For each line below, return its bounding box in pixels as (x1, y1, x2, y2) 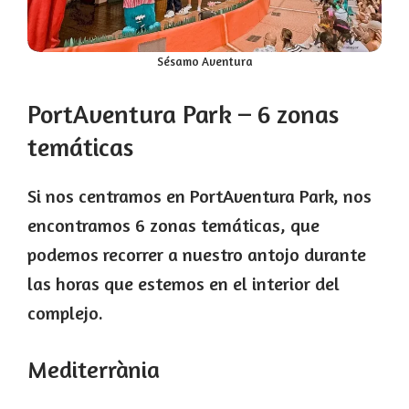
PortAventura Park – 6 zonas (27, 98, 339, 130)
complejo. (27, 300, 103, 324)
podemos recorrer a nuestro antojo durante (27, 242, 366, 266)
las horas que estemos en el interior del (27, 271, 340, 295)
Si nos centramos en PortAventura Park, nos (27, 184, 372, 207)
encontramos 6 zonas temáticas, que (27, 213, 320, 236)
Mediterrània (27, 354, 160, 383)
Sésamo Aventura (156, 53, 253, 68)
